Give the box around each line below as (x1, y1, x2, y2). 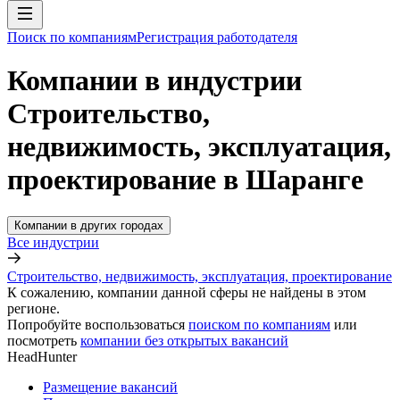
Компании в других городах (14, 218, 163, 232)
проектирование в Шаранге (7, 163, 363, 196)
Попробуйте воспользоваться (7, 316, 185, 332)
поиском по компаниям (188, 316, 330, 332)
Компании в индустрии (7, 64, 302, 97)
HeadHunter (7, 348, 77, 364)
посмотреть (7, 332, 77, 348)
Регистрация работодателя (137, 29, 297, 45)
